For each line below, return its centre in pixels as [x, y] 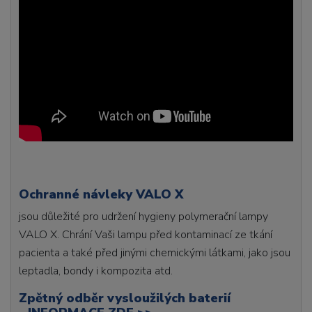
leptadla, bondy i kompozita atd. [96, 271]
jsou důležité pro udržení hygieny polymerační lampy [144, 217]
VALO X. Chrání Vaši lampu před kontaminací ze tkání [146, 235]
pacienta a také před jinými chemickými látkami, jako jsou [155, 253]
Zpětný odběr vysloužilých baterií [125, 298]
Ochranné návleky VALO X [101, 195]
